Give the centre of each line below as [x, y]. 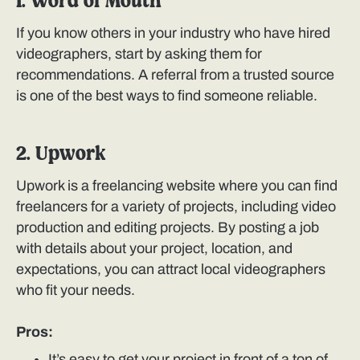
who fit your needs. [76, 290]
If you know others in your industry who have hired [173, 33]
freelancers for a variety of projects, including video [176, 207]
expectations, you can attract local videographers [171, 270]
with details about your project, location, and [154, 249]
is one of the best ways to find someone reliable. [167, 96]
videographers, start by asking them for [139, 54]
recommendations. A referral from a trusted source [175, 75]
